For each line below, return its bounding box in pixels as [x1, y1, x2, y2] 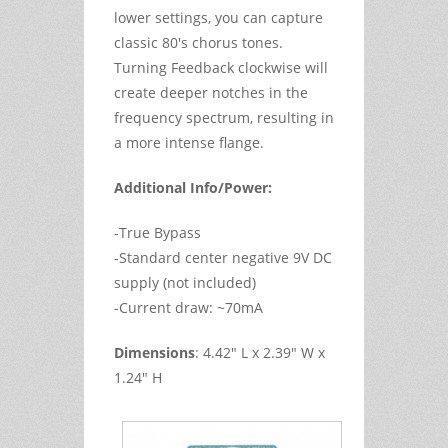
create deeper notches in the [114, 82, 308, 102]
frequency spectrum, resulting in [114, 107, 334, 127]
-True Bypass [114, 222, 201, 242]
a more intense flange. [114, 132, 268, 152]
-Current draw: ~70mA [114, 297, 263, 317]
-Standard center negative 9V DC [114, 247, 332, 267]
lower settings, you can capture [114, 7, 323, 27]
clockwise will [234, 57, 328, 77]
